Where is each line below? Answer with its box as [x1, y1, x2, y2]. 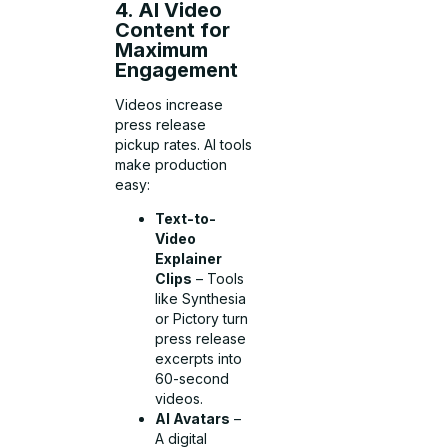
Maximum [115, 38, 209, 63]
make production [115, 155, 228, 173]
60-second [155, 370, 230, 388]
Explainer [155, 250, 223, 268]
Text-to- [155, 210, 217, 228]
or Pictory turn [155, 310, 249, 328]
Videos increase [115, 95, 224, 113]
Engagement [115, 58, 239, 83]
